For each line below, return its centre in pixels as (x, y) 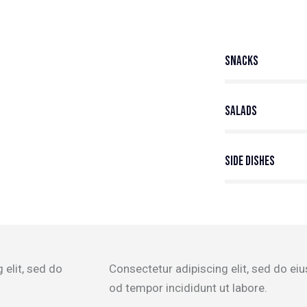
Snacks (241, 62)
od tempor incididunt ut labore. (188, 288)
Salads (241, 112)
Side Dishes (249, 162)
